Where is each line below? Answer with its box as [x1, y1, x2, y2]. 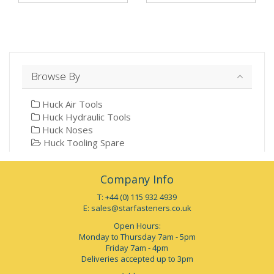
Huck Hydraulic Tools [40, 110, 131, 123]
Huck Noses [40, 123, 93, 136]
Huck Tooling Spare [41, 136, 125, 149]
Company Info [100, 171, 174, 187]
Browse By [31, 68, 80, 83]
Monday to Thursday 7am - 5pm [78, 231, 196, 242]
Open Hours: [113, 220, 161, 231]
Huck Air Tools [40, 97, 103, 110]
